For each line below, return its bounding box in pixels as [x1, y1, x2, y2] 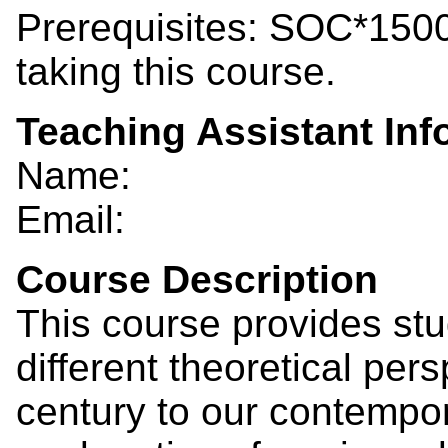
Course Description [16, 257, 378, 301]
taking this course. [16, 49, 336, 93]
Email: [16, 197, 125, 241]
